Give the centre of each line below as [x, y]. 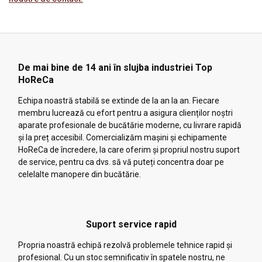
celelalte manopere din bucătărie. [80, 174]
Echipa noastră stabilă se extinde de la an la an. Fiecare [119, 100]
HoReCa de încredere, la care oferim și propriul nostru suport [129, 149]
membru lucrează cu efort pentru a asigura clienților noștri [125, 113]
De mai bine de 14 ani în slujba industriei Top [115, 67]
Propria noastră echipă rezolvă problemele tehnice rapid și [125, 245]
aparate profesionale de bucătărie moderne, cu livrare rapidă [130, 125]
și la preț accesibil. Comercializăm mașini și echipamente [123, 137]
